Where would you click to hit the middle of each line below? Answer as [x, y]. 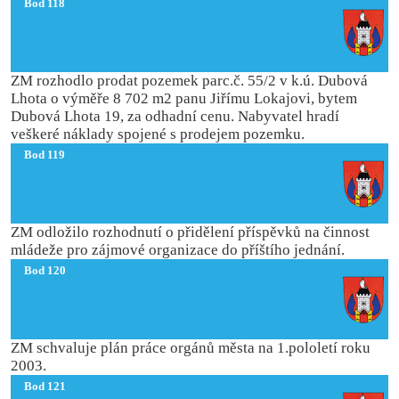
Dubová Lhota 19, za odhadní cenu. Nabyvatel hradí [175, 116]
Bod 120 [45, 270]
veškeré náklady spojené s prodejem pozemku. [158, 134]
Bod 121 [45, 386]
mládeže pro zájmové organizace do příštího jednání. [178, 249]
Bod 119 [44, 154]
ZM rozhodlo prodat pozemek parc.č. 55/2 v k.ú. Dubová [190, 80]
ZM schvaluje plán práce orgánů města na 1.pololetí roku [191, 347]
